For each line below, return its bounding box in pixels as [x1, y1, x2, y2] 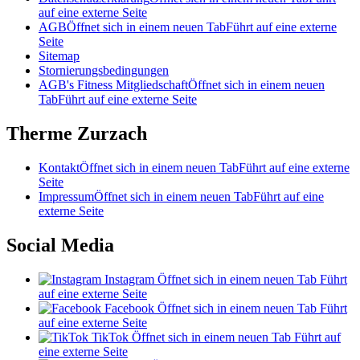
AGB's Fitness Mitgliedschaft [39, 78, 188, 92]
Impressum [39, 190, 94, 204]
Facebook [104, 301, 154, 316]
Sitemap [39, 49, 80, 63]
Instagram [104, 272, 154, 287]
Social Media [6, 235, 114, 256]
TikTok [92, 330, 129, 345]
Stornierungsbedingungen [39, 63, 169, 78]
